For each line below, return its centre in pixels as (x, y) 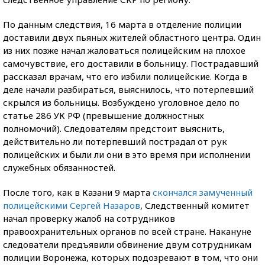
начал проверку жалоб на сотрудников (89, 218)
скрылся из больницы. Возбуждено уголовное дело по (121, 102)
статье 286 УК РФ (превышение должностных (104, 115)
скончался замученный (203, 192)
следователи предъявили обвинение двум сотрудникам (127, 244)
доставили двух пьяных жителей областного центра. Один (132, 37)
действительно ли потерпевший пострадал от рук (115, 141)
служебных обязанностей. (59, 167)
